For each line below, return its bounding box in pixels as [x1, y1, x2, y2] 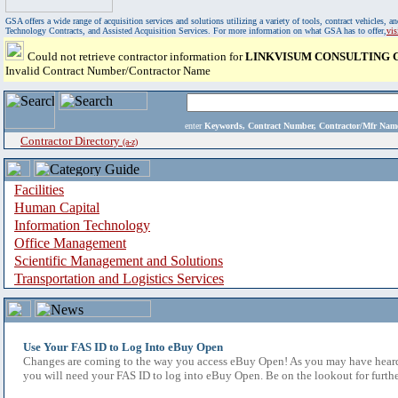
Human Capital [14, 200, 99, 215]
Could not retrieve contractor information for [28, 50, 245, 63]
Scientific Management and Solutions [14, 253, 223, 268]
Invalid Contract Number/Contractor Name [5, 64, 211, 77]
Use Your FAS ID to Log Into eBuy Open [23, 340, 223, 354]
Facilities [14, 182, 64, 197]
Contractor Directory [20, 134, 123, 147]
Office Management [14, 235, 126, 251]
